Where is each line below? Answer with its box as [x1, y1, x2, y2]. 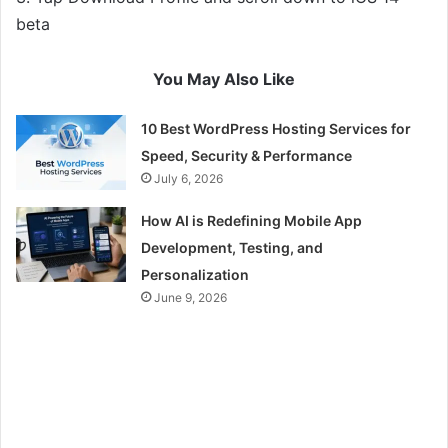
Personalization [141, 265, 250, 283]
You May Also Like [153, 68, 295, 89]
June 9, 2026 [154, 289, 228, 305]
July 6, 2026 [154, 170, 224, 186]
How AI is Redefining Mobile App [141, 211, 363, 229]
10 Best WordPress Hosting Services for [141, 119, 412, 137]
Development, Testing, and [141, 238, 324, 256]
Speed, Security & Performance [141, 146, 353, 164]
